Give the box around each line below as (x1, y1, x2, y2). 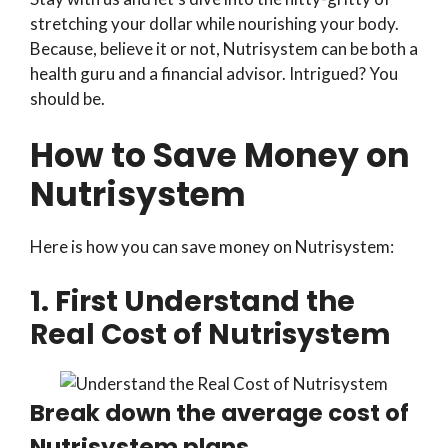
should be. (30, 87, 105, 109)
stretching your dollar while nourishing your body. (30, 12, 399, 34)
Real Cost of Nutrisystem (30, 314, 391, 354)
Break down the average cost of (30, 396, 409, 429)
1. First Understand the (30, 281, 355, 321)
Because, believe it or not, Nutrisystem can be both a (30, 37, 418, 59)
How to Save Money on (30, 132, 410, 180)
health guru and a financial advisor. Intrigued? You (30, 62, 398, 84)
